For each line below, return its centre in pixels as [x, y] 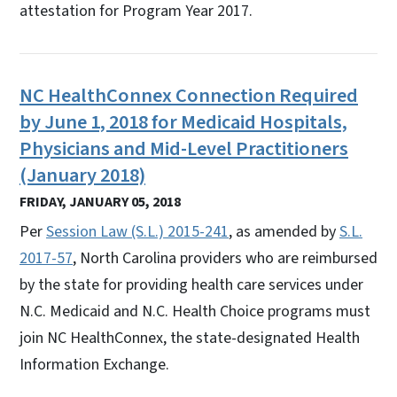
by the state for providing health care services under [191, 284]
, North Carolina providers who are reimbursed [225, 258]
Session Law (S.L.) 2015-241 [137, 231]
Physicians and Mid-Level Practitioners [184, 148]
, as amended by [284, 231]
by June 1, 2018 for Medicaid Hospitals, [183, 122]
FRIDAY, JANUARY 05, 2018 [100, 202]
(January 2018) [82, 175]
